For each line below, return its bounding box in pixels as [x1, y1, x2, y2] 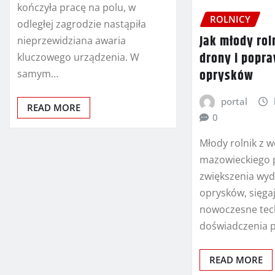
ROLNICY [210, 13, 251, 26]
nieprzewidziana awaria [17, 33, 126, 47]
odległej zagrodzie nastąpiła [17, 17, 146, 31]
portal [220, 95, 247, 107]
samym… [17, 66, 58, 80]
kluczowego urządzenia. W [17, 50, 139, 64]
